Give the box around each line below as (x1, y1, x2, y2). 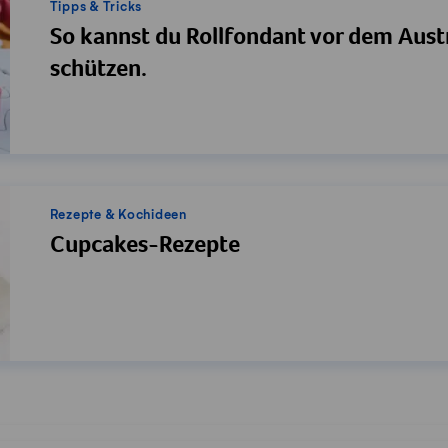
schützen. (49, 59, 147, 83)
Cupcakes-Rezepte (49, 234, 240, 259)
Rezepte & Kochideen (49, 207, 187, 222)
